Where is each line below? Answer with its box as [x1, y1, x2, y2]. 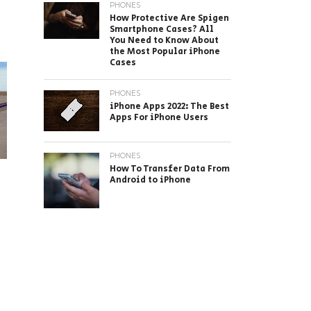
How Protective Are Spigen [110, 12, 229, 25]
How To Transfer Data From [110, 162, 230, 176]
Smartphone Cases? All [110, 23, 214, 36]
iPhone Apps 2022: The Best [110, 100, 229, 113]
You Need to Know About [110, 34, 219, 47]
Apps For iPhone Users [110, 111, 208, 124]
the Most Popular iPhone [110, 45, 220, 58]
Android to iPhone [110, 173, 191, 187]
